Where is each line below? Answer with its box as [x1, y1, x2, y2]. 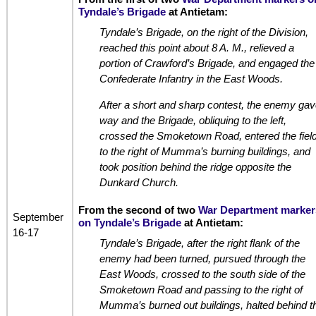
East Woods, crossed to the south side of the [99, 268, 305, 281]
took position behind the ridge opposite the [99, 161, 291, 174]
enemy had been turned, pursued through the [99, 253, 305, 265]
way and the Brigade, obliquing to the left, [99, 114, 286, 127]
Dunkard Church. [99, 176, 178, 189]
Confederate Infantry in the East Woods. [99, 73, 283, 85]
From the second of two [78, 204, 198, 217]
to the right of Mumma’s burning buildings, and [99, 145, 310, 158]
